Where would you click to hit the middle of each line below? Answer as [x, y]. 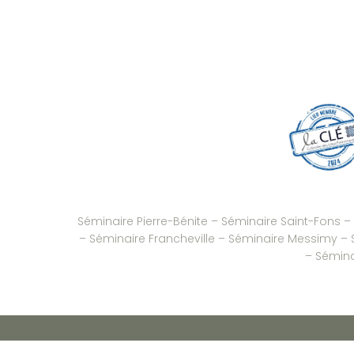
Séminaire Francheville [152, 238]
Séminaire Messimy [282, 238]
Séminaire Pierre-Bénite [144, 221]
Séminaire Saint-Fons [281, 221]
